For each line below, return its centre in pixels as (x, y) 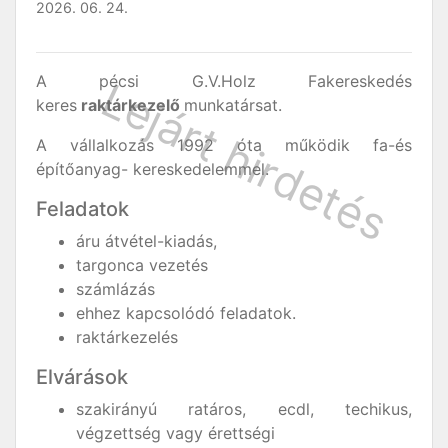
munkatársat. (235, 105)
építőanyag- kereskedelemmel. (152, 169)
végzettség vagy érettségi (175, 433)
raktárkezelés (127, 337)
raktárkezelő (130, 105)
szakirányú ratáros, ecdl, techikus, (244, 409)
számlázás (115, 289)
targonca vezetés (142, 265)
